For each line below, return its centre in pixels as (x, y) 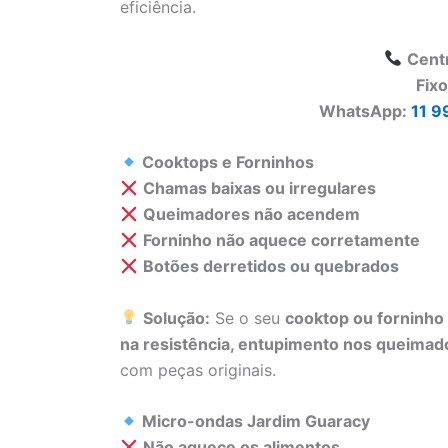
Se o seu (248, 317)
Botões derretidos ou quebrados (271, 266)
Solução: (177, 317)
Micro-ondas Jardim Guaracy (254, 421)
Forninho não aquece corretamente (282, 240)
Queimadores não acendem (252, 214)
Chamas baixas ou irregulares (260, 188)
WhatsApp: (365, 110)
